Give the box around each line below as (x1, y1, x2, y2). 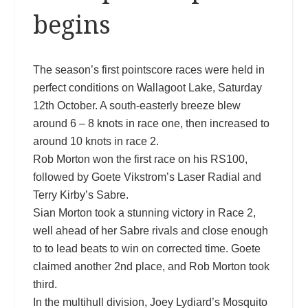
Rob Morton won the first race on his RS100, (32, 153, 247, 165)
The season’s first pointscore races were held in (32, 63, 265, 76)
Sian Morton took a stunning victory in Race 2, (32, 206, 256, 219)
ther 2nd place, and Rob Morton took (92, 260, 269, 272)
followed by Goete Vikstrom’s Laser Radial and (32, 170, 261, 183)
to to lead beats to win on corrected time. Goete (32, 242, 261, 254)
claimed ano (32, 260, 93, 272)
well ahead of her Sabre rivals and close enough (32, 224, 268, 236)
